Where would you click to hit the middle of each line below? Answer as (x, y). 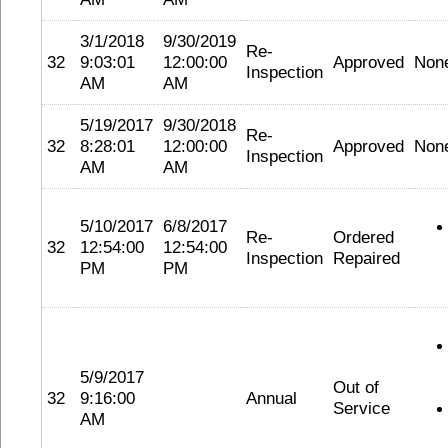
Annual (271, 398)
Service (361, 408)
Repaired (366, 258)
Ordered (363, 237)
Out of (356, 387)
